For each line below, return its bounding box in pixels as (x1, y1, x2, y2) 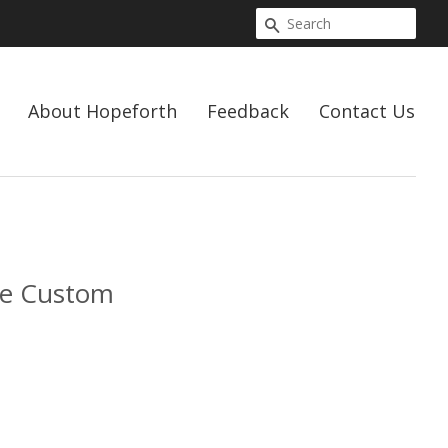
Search (280, 15, 331, 37)
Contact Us (319, 99, 415, 123)
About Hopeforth (28, 99, 177, 123)
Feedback (207, 99, 289, 123)
